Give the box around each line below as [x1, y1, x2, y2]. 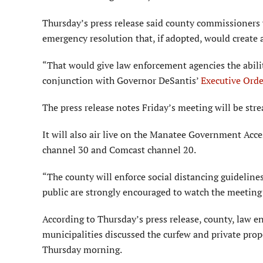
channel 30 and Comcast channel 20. [42, 143, 196, 157]
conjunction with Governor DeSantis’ [42, 74, 201, 87]
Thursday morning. [42, 243, 122, 257]
